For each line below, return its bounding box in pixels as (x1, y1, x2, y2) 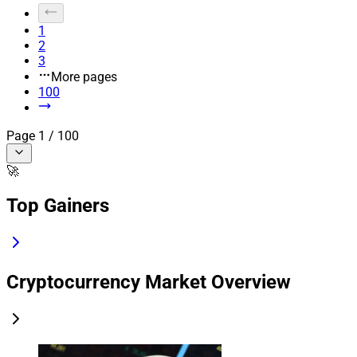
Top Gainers (6, 194, 109, 217)
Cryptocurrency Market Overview (6, 270, 291, 293)
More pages (51, 69, 117, 84)
